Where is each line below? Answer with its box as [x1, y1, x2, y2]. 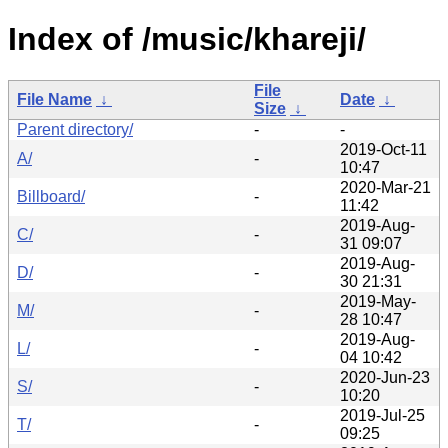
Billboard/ [17, 187, 85, 205]
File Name [17, 90, 92, 108]
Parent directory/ [17, 120, 133, 138]
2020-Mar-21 [340, 178, 431, 196]
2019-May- [340, 292, 416, 310]
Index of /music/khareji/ [8, 21, 366, 58]
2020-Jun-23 [340, 368, 430, 386]
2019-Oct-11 [340, 140, 427, 158]
